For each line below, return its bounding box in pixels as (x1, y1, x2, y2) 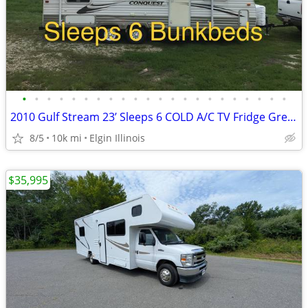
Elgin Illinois (89, 131, 145, 144)
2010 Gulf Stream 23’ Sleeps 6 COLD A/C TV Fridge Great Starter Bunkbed (287, 109, 296, 124)
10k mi (52, 131, 82, 144)
